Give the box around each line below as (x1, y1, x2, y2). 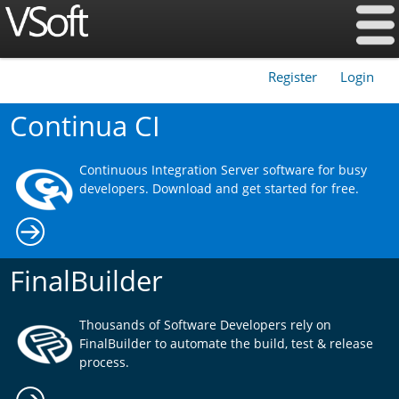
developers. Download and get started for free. (78, 179, 359, 197)
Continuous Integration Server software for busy (78, 160, 367, 178)
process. (78, 353, 129, 370)
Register (268, 68, 317, 86)
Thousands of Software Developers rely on (78, 315, 331, 333)
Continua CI (9, 106, 160, 144)
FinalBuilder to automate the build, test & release (78, 334, 373, 352)
